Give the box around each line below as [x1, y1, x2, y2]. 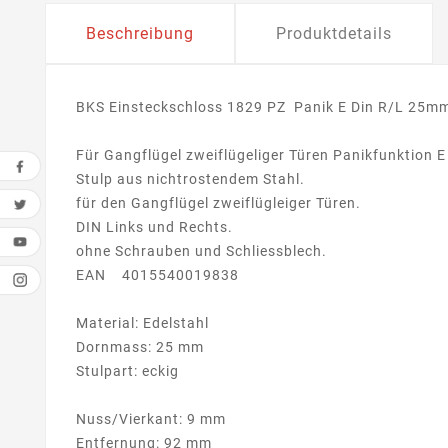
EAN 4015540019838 [76, 266, 239, 283]
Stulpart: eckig [76, 362, 179, 379]
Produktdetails [276, 23, 392, 43]
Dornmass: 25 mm [76, 338, 204, 355]
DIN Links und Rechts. [76, 218, 233, 235]
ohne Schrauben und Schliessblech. [76, 242, 327, 259]
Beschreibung [86, 23, 194, 43]
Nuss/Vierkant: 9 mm [76, 410, 226, 427]
